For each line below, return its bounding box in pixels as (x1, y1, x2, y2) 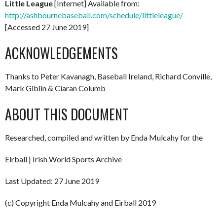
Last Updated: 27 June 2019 (5, 176, 99, 185)
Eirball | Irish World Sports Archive (5, 154, 122, 164)
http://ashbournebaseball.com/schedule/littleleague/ (5, 10, 183, 20)
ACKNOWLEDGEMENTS (5, 43, 118, 63)
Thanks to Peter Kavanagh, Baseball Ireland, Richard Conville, (5, 72, 212, 81)
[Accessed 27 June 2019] (5, 22, 89, 32)
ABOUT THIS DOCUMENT (5, 104, 129, 124)
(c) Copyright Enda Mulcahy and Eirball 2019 (5, 198, 156, 207)
